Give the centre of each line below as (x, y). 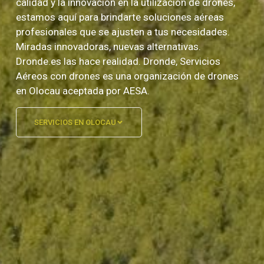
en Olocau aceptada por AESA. (83, 90)
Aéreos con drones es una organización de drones (127, 76)
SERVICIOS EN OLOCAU (75, 122)
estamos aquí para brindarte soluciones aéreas (120, 17)
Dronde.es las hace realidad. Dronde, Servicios (118, 61)
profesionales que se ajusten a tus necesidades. (123, 32)
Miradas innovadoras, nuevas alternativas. (108, 46)
